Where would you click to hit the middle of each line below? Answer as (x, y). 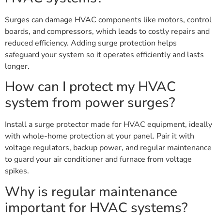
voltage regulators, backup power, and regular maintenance (108, 148)
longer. (17, 66)
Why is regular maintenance (91, 192)
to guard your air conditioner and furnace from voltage (98, 160)
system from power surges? (90, 103)
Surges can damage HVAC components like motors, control (108, 20)
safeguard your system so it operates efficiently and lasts (104, 54)
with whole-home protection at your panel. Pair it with (100, 136)
